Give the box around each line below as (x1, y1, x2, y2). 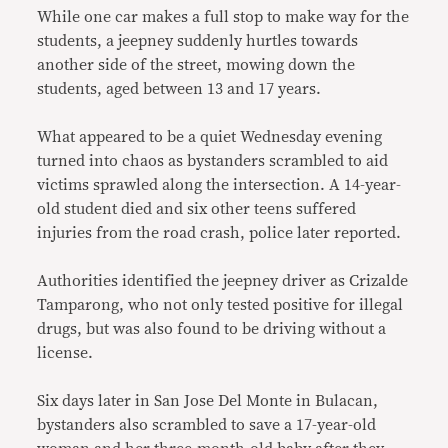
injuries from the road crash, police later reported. (37, 225, 402, 241)
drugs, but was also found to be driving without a (37, 321, 387, 337)
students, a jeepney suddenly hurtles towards (37, 33, 359, 49)
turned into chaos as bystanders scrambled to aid (37, 153, 389, 169)
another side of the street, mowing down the (37, 57, 356, 73)
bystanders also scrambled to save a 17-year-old (37, 417, 377, 433)
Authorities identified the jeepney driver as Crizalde (37, 273, 409, 289)
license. (37, 345, 94, 361)
